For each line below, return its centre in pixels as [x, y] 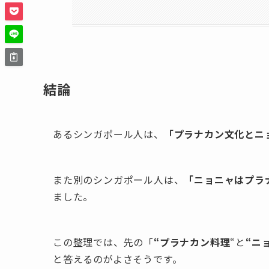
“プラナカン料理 [192, 242]
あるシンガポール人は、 [108, 134]
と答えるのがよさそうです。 [118, 258]
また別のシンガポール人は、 [119, 179]
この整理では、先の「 [103, 242]
